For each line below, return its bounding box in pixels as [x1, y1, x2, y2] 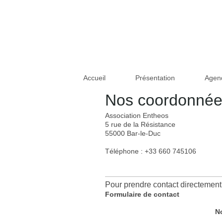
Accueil [83, 73, 106, 82]
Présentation [135, 73, 175, 82]
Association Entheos [105, 111, 168, 119]
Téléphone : [105, 147, 145, 155]
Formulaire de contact [105, 190, 179, 198]
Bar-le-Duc [127, 129, 161, 137]
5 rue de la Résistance [105, 120, 175, 128]
